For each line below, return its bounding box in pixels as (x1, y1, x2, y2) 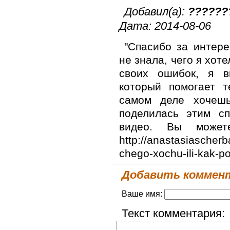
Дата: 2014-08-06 (119, 19, 211, 32)
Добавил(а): (124, 5, 188, 18)
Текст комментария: (122, 206, 225, 220)
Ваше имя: (122, 189, 164, 198)
